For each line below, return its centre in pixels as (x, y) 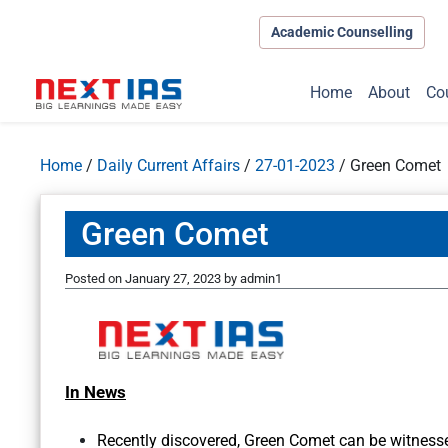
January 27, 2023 (173, 279)
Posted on (95, 279)
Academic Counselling (341, 31)
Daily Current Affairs (168, 166)
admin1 (261, 279)
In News (95, 392)
